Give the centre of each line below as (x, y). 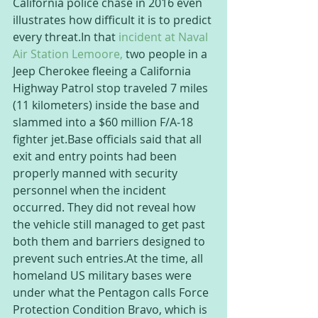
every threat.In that (66, 37)
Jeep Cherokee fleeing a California (103, 71)
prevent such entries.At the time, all (109, 258)
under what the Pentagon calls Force (112, 292)
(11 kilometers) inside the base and (108, 105)
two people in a (166, 54)
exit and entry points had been (96, 156)
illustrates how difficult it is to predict (114, 20)
